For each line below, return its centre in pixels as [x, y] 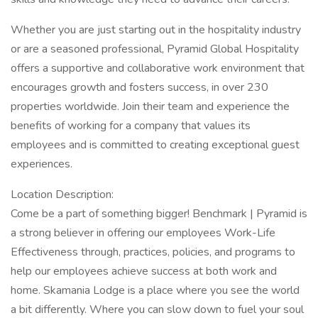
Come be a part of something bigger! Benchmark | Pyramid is [159, 214]
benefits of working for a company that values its [131, 126]
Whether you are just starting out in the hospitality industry [156, 30]
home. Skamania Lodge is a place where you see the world [155, 290]
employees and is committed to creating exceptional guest [155, 145]
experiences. [42, 164]
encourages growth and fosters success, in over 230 [139, 87]
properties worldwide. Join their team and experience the [150, 106]
